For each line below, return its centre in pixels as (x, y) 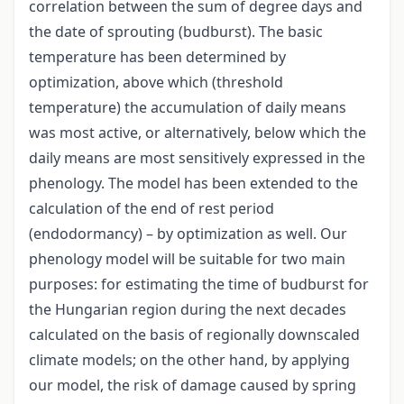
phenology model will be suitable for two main (187, 259)
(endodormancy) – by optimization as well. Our (188, 234)
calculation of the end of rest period (151, 209)
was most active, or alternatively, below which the (197, 133)
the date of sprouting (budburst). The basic (176, 32)
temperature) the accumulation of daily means (188, 108)
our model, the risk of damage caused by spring (193, 386)
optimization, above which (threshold (156, 83)
